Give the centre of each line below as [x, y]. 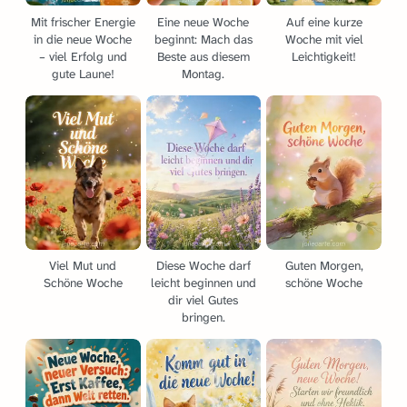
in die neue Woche [83, 39]
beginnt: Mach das [203, 39]
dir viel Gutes [203, 300]
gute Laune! [83, 74]
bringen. [203, 317]
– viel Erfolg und [83, 56]
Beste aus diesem [203, 56]
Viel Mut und [83, 265]
